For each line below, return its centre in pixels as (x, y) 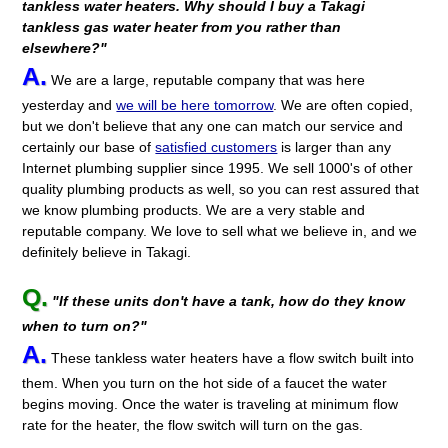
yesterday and (69, 104)
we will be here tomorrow (195, 104)
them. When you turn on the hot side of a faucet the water (205, 382)
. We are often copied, (343, 104)
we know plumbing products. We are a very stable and (194, 209)
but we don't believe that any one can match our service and (213, 125)
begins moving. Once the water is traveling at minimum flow (210, 403)
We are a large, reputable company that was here (206, 79)
